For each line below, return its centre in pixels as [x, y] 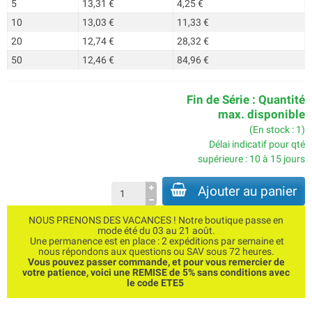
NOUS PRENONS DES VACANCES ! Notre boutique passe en [156, 220]
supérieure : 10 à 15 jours [251, 159]
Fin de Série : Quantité [246, 100]
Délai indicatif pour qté [257, 144]
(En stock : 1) [277, 130]
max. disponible [262, 114]
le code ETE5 [156, 283]
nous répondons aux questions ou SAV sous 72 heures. [156, 251]
